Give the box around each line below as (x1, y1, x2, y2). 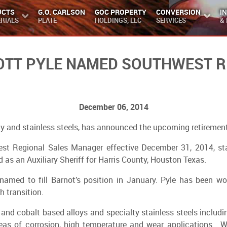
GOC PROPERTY (94, 7, 146, 17)
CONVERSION (156, 7, 201, 17)
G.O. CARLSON (37, 7, 85, 17)
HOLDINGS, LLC (94, 15, 141, 25)
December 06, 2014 (79, 101, 148, 112)
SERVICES (156, 15, 186, 25)
